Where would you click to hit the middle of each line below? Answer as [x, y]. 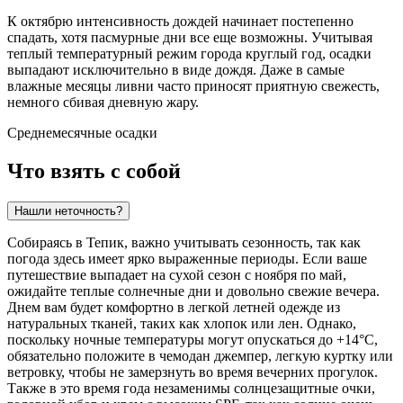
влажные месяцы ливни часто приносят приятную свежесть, [193, 86]
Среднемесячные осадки [82, 133]
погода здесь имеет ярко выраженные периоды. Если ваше [187, 259]
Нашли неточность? [68, 211]
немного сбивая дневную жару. [103, 103]
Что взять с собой [94, 171]
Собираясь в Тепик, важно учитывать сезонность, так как [184, 243]
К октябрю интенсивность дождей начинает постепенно [180, 22]
